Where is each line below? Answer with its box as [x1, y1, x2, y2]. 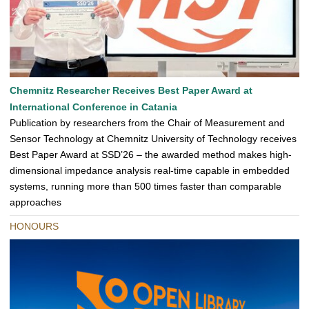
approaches [10, 197, 61, 208]
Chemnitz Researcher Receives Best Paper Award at [10, 85, 252, 97]
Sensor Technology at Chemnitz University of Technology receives [10, 133, 297, 145]
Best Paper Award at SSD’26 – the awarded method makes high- [10, 149, 292, 161]
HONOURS [10, 221, 59, 232]
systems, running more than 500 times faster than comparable [10, 181, 281, 192]
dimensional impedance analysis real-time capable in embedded [10, 165, 290, 177]
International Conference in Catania [10, 101, 177, 113]
